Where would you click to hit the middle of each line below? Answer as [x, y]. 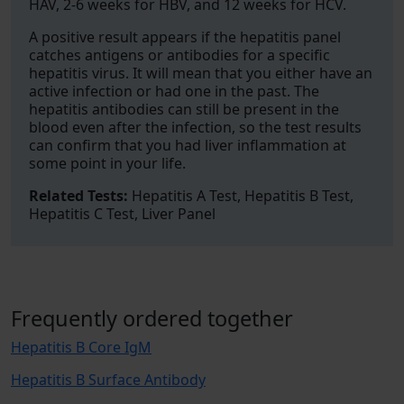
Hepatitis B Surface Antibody [108, 380]
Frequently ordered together [152, 318]
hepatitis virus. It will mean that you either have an [201, 73]
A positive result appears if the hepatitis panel [185, 37]
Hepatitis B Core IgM [81, 347]
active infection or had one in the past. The [174, 91]
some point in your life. [107, 163]
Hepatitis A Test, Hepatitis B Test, [241, 196]
